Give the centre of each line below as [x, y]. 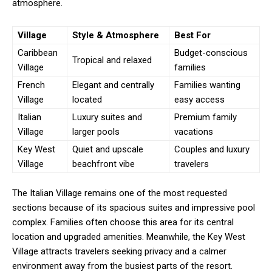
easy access [199, 99]
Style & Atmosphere [116, 35]
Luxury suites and [107, 117]
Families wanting [207, 85]
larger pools [96, 131]
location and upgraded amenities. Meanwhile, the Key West [129, 236]
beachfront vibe [104, 164]
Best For [192, 35]
